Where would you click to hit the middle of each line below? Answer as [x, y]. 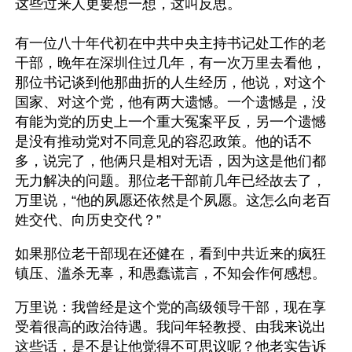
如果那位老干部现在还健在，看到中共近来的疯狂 [170, 254]
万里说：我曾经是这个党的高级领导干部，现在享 [170, 307]
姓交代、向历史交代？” [88, 220]
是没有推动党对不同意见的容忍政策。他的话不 [163, 141]
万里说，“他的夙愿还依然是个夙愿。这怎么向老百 [173, 200]
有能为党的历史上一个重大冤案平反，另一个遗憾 [170, 122]
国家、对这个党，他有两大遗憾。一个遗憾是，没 [170, 102]
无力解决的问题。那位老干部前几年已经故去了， [170, 181]
